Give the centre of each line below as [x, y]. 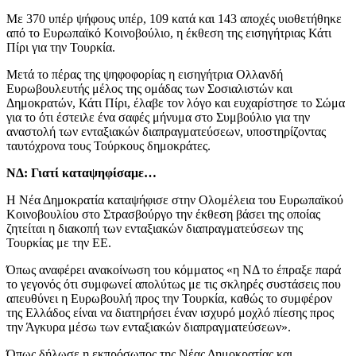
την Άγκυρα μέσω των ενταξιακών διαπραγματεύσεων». [149, 327]
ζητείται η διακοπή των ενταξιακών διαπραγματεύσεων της [155, 229]
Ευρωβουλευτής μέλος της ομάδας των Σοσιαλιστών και [149, 89]
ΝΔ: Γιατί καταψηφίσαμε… [81, 173]
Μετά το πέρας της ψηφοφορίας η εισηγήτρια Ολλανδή [145, 75]
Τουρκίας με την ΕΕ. [59, 243]
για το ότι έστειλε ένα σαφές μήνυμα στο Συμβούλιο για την [158, 118]
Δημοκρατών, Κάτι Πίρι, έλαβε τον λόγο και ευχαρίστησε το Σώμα [176, 103]
